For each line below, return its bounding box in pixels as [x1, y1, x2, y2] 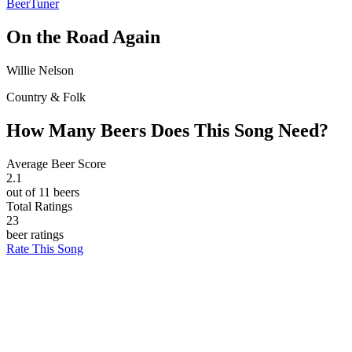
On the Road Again [6, 26, 160, 47]
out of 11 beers [6, 185, 79, 199]
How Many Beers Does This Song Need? [6, 119, 328, 141]
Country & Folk [6, 90, 86, 104]
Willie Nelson [6, 63, 74, 77]
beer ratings [6, 227, 64, 241]
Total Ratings [6, 199, 72, 213]
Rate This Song [6, 241, 83, 255]
